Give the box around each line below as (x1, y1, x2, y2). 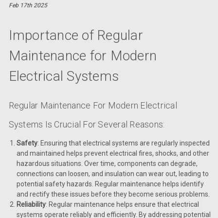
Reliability (16, 200, 46, 209)
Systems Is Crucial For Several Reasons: (8, 119, 165, 130)
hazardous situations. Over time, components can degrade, (16, 160, 198, 168)
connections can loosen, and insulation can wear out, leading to (16, 170, 209, 178)
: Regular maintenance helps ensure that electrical (45, 200, 199, 209)
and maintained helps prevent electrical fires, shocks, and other (16, 149, 209, 158)
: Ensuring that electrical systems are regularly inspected (37, 139, 210, 147)
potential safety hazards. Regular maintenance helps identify (16, 180, 204, 188)
